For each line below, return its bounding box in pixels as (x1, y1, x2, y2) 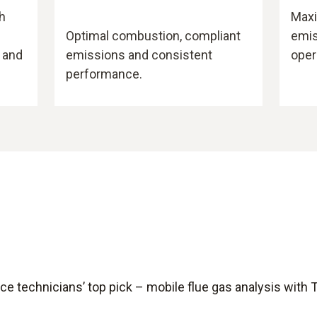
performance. (66, 67, 143, 82)
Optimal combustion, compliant (66, 28, 241, 44)
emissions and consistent (66, 47, 213, 63)
